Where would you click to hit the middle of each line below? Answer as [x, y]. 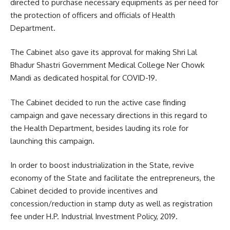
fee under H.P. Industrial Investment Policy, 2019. [94, 217]
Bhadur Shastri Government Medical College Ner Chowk [107, 65]
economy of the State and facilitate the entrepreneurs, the [113, 178]
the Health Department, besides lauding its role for [99, 128]
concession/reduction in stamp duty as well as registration [111, 204]
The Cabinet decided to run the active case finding [98, 102]
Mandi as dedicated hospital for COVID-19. [84, 78]
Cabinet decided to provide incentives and [84, 191]
